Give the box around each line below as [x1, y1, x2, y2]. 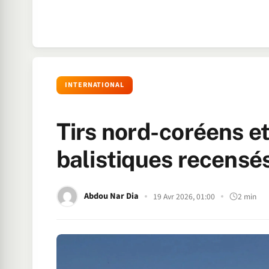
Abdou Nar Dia [83, 190, 139, 202]
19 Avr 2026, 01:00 [153, 190, 215, 202]
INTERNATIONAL [64, 80, 125, 90]
